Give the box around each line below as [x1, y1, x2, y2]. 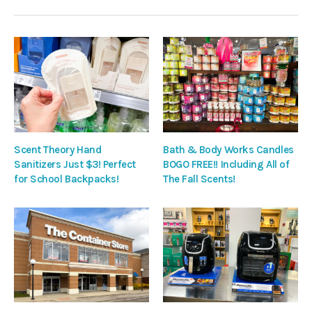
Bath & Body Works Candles [163, 143, 294, 156]
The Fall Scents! [163, 172, 235, 185]
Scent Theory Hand [14, 143, 102, 156]
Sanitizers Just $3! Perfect [14, 157, 136, 171]
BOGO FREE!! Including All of [163, 157, 290, 171]
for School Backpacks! [14, 172, 119, 185]
